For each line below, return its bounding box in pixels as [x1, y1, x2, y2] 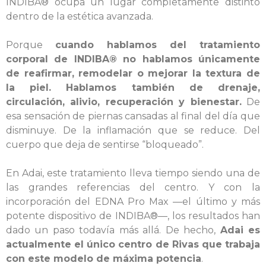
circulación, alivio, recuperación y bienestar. [6, 96, 242, 107]
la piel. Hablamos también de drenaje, [6, 82, 260, 93]
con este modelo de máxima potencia [6, 253, 201, 264]
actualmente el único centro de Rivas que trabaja [6, 239, 260, 250]
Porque [6, 39, 55, 50]
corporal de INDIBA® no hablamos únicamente [6, 53, 260, 65]
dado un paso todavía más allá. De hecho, [6, 224, 220, 236]
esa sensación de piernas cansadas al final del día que [6, 110, 260, 122]
